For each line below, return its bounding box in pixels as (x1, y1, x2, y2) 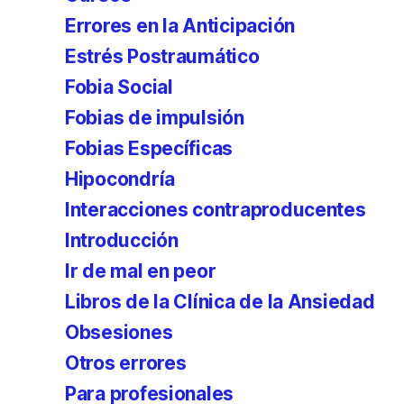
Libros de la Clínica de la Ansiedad (65, 290, 375, 313)
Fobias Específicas (65, 137, 234, 160)
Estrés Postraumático (65, 45, 260, 68)
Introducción (65, 229, 179, 252)
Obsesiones (65, 321, 173, 344)
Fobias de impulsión (65, 106, 244, 129)
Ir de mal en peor (65, 260, 216, 282)
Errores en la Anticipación (65, 14, 295, 37)
